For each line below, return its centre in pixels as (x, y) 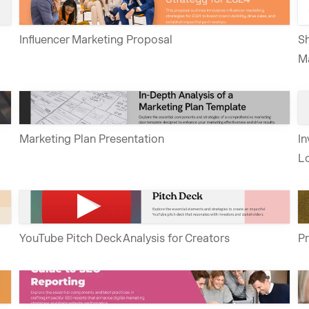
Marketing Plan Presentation (92, 139)
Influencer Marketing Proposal (96, 39)
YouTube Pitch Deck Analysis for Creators (125, 238)
